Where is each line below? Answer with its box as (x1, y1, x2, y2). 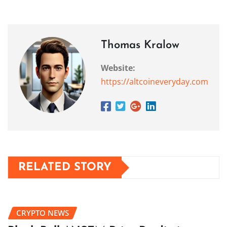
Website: (101, 62, 135, 74)
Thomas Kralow (101, 40, 179, 52)
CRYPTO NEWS (16, 208, 69, 218)
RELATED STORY (18, 162, 111, 174)
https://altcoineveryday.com (101, 76, 208, 88)
